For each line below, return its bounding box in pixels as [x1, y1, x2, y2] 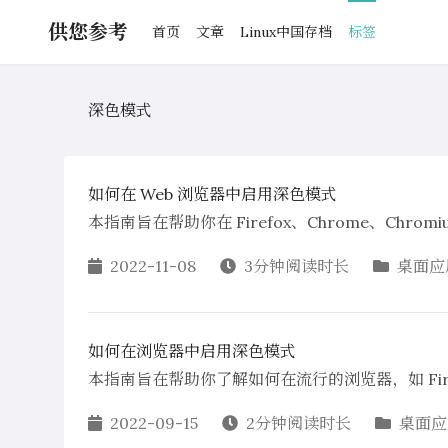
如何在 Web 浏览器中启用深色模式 [88, 184, 337, 204]
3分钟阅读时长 [244, 256, 349, 276]
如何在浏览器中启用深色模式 [88, 341, 296, 361]
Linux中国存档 [240, 23, 332, 41]
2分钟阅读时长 [246, 413, 351, 433]
